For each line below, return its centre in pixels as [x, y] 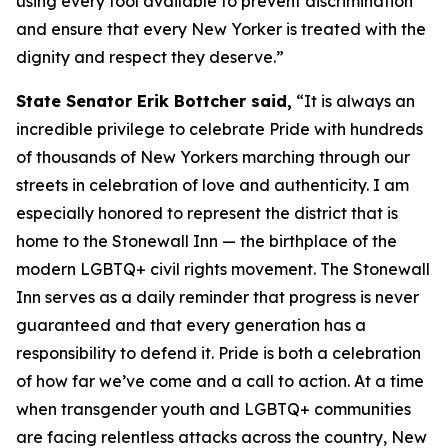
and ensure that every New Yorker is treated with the [221, 29]
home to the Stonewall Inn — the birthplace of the [206, 241]
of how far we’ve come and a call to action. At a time [220, 381]
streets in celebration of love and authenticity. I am [212, 185]
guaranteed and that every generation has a [191, 325]
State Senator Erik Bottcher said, [154, 101]
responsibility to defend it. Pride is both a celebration [218, 353]
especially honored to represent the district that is [207, 213]
